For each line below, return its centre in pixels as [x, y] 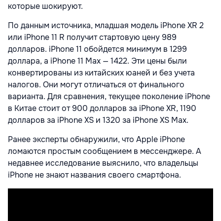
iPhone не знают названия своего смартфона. [94, 175]
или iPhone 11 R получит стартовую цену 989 [92, 37]
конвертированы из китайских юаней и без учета [101, 73]
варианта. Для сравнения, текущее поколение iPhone [109, 97]
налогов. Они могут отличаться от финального [96, 85]
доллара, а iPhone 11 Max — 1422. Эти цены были [97, 61]
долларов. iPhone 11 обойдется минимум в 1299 [97, 49]
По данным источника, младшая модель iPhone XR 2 [106, 26]
